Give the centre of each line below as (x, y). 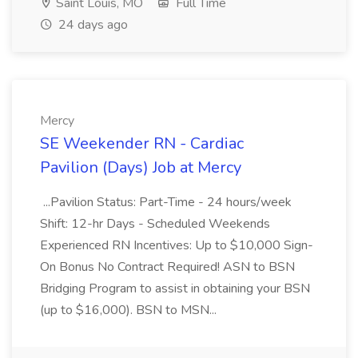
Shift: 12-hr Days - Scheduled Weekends (155, 224)
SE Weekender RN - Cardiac (142, 143)
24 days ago (91, 25)
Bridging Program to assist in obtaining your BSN (175, 288)
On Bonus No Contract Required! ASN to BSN (167, 267)
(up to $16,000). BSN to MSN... (130, 310)
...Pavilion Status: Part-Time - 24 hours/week (166, 202)
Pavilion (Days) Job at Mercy (141, 167)
